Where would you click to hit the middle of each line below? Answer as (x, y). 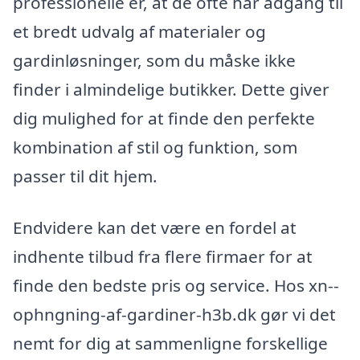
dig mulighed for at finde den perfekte (164, 119)
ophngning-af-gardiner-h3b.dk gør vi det (174, 314)
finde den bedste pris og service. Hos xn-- (176, 285)
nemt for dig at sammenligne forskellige (170, 343)
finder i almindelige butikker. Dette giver (171, 90)
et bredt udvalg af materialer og (139, 32)
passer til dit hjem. (85, 176)
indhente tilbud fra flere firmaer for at (163, 256)
